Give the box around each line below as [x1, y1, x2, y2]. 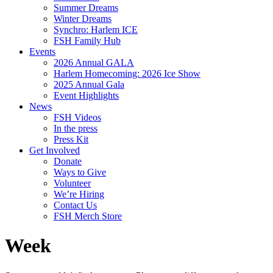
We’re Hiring [54, 189, 104, 199]
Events [29, 46, 55, 57]
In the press [54, 123, 97, 133]
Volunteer [54, 178, 91, 188]
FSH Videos [54, 112, 101, 122]
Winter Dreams [54, 13, 112, 24]
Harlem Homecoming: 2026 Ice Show [54, 68, 200, 79]
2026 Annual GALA [54, 57, 134, 68]
